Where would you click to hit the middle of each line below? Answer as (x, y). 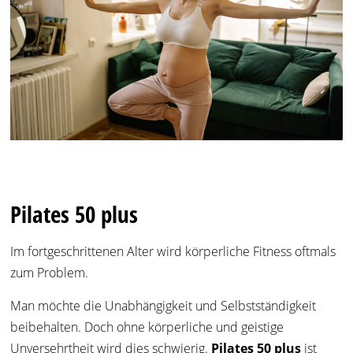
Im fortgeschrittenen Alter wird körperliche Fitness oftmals (173, 252)
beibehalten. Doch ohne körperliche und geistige (147, 327)
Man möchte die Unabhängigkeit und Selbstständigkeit (163, 306)
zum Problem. (50, 273)
